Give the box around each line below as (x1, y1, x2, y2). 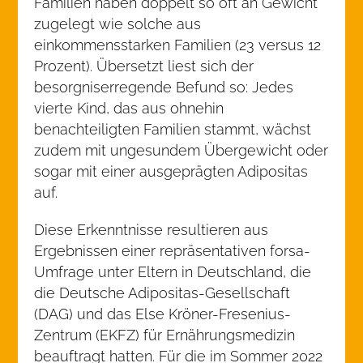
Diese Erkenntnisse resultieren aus (34, 221, 269, 238)
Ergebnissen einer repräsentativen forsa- (34, 242, 311, 259)
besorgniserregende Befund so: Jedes (34, 79, 294, 96)
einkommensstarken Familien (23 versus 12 (34, 36, 322, 53)
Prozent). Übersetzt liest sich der (34, 58, 254, 75)
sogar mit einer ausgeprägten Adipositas (34, 163, 309, 180)
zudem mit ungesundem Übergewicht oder (34, 142, 329, 159)
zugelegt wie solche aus (34, 15, 202, 32)
